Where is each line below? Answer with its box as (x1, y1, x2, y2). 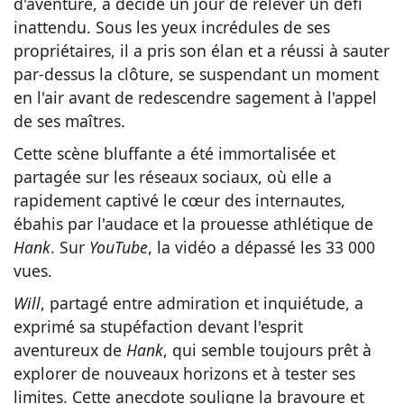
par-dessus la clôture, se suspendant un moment (14, 63, 379, 86)
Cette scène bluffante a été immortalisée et (14, 142, 335, 165)
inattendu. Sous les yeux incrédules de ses (14, 16, 330, 39)
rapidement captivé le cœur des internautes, (14, 189, 345, 212)
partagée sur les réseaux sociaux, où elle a (14, 166, 332, 188)
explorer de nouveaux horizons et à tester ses (14, 363, 355, 385)
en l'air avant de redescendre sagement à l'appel (14, 87, 377, 109)
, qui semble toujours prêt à (163, 339, 372, 362)
